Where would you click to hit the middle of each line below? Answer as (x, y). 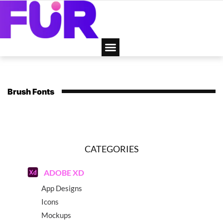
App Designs (62, 188)
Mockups (56, 215)
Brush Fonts (31, 91)
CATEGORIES (111, 149)
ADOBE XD (64, 172)
